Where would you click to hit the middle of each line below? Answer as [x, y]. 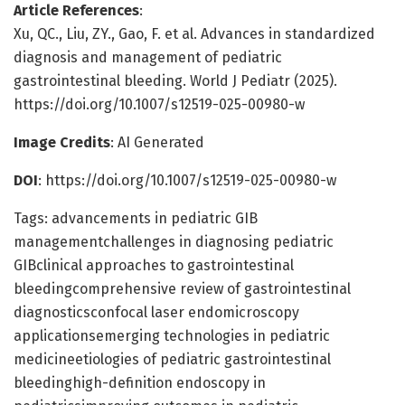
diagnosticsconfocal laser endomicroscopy [156, 312]
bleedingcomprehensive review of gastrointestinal [182, 288]
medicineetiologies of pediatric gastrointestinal [172, 359]
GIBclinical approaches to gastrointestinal [154, 265]
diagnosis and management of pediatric [148, 57]
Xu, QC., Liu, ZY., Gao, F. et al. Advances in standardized [194, 33]
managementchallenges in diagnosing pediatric [174, 241]
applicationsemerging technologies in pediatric [172, 335]
